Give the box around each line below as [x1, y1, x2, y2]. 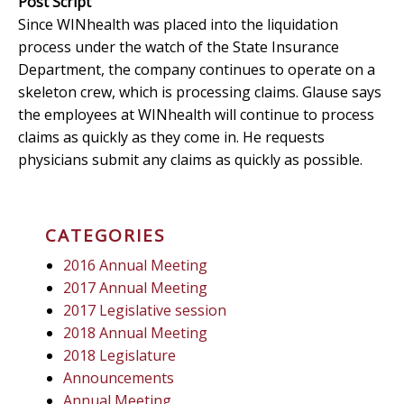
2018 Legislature [63, 344, 176, 365]
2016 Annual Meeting [63, 254, 207, 275]
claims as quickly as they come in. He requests [18, 126, 325, 147]
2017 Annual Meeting [63, 277, 207, 298]
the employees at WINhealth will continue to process [18, 104, 374, 124]
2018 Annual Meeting [63, 322, 207, 343]
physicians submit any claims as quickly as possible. [18, 149, 363, 170]
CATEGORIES [45, 223, 166, 247]
